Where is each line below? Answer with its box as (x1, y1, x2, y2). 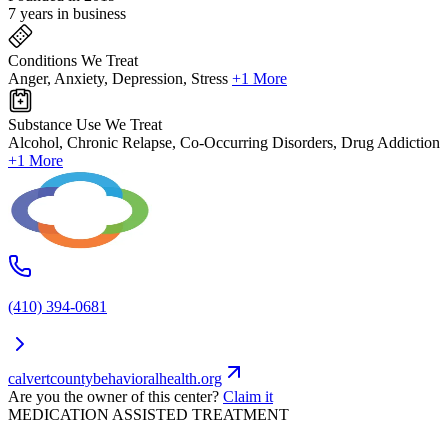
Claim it (223, 388, 273, 406)
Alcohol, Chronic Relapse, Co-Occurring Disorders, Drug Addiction (8, 134, 440, 152)
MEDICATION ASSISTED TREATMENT (8, 406, 289, 424)
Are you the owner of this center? (8, 388, 219, 406)
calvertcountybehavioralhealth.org (8, 370, 222, 388)
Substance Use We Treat (8, 116, 162, 134)
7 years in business (8, 5, 126, 23)
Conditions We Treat (8, 52, 138, 70)
